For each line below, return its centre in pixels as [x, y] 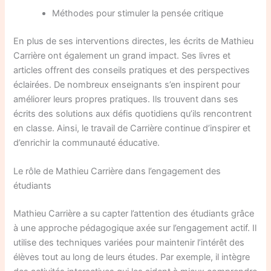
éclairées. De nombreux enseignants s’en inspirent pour [127, 84]
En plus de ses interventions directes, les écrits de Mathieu [134, 41]
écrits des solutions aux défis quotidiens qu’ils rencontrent [133, 113]
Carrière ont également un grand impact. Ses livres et [122, 55]
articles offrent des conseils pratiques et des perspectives [132, 70]
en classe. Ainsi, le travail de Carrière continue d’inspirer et [132, 128]
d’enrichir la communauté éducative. [87, 142]
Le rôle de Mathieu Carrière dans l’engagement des [117, 171]
